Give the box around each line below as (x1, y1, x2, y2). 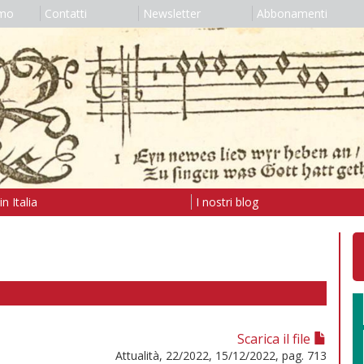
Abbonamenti (256, 6, 327, 21)
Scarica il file (237, 329, 314, 348)
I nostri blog (195, 193, 258, 210)
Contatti (44, 6, 87, 21)
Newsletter (142, 6, 201, 21)
